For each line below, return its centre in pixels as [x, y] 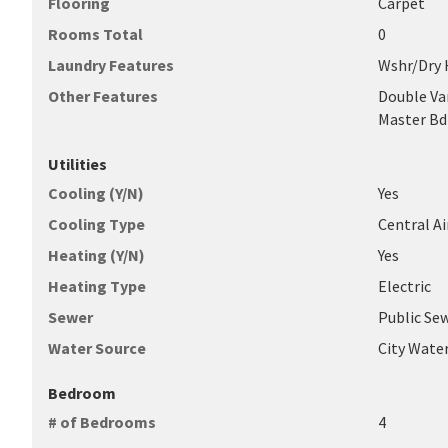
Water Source [97, 348]
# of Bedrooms [102, 422]
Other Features [103, 96]
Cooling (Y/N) [96, 193]
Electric [405, 286]
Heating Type [97, 286]
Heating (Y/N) [96, 255]
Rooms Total [95, 34]
